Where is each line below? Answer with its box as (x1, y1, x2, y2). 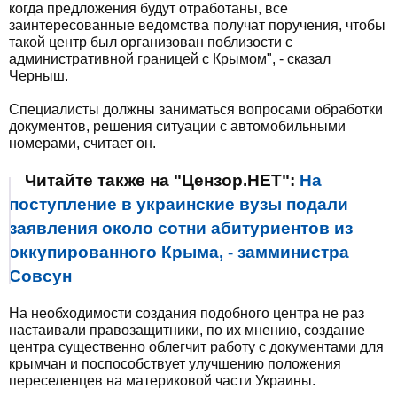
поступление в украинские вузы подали (9, 195, 348, 214)
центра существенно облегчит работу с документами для (9, 339, 384, 354)
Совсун (9, 267, 72, 285)
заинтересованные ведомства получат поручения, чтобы (9, 18, 385, 33)
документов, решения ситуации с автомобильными (9, 119, 346, 134)
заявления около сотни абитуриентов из (9, 219, 353, 237)
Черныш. (9, 68, 68, 83)
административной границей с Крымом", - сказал (9, 51, 331, 66)
